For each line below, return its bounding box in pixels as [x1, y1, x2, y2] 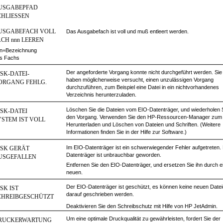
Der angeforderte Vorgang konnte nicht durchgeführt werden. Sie [66, 69, 222, 75]
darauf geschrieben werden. [66, 191, 134, 197]
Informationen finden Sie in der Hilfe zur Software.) [66, 129, 187, 135]
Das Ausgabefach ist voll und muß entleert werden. [66, 28, 189, 34]
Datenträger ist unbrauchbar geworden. [66, 152, 161, 158]
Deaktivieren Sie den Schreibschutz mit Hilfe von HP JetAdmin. [66, 203, 218, 209]
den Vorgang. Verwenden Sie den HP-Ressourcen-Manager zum [66, 114, 222, 120]
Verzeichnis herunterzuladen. [66, 92, 136, 98]
